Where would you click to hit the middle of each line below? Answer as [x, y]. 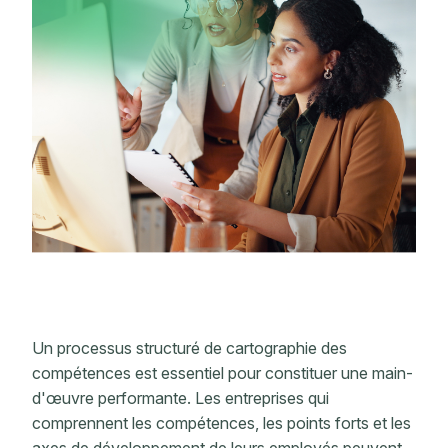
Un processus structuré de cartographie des [189, 348]
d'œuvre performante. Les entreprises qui [180, 398]
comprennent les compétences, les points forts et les [221, 423]
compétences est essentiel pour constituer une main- [222, 373]
